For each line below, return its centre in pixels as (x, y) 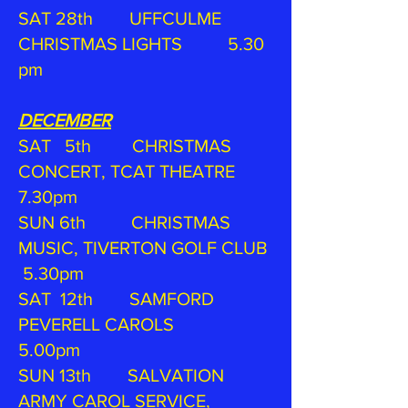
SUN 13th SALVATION (121, 375)
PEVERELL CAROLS (126, 324)
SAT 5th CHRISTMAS (125, 146)
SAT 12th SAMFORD (116, 299)
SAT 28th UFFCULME (120, 18)
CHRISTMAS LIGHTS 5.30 (141, 44)
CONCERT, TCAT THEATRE (143, 171)
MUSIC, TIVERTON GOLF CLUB (145, 248)
